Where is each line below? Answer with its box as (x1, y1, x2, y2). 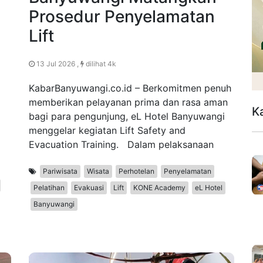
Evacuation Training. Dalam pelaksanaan (29, 139, 214, 151)
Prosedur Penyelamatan (29, 6, 215, 27)
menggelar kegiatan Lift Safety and (29, 124, 186, 137)
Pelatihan (33, 183, 65, 193)
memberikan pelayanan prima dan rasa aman (29, 96, 228, 109)
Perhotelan (119, 167, 154, 176)
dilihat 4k (84, 59, 116, 69)
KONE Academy (133, 183, 186, 193)
